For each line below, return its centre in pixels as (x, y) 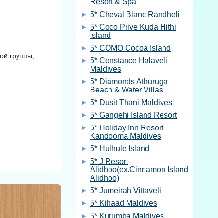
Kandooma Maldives (126, 136)
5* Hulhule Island (120, 149)
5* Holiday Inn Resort (127, 128)
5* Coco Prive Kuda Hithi (133, 27)
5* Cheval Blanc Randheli (135, 14)
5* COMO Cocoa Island (130, 48)
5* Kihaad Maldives (124, 203)
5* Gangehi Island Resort (133, 115)
